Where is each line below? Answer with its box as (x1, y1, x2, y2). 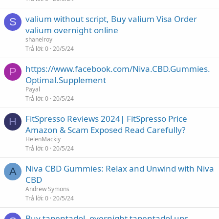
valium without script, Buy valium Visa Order (25, 13, 197, 24)
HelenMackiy (25, 135, 61, 143)
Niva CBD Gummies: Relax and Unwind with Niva (25, 163, 214, 174)
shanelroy (25, 35, 52, 44)
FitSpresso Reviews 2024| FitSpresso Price (25, 113, 187, 124)
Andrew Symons (25, 185, 69, 193)
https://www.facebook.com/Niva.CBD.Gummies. (25, 63, 210, 74)
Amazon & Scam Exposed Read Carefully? (25, 124, 185, 135)
